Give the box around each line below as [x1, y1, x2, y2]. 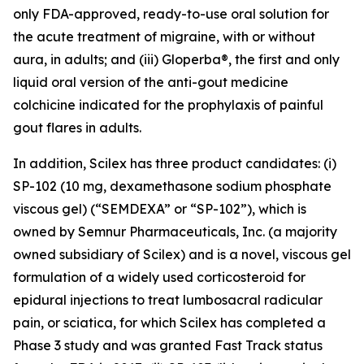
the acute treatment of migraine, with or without [13, 28, 315, 45]
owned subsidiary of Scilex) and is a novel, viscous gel [13, 246, 351, 262]
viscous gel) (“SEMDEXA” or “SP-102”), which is [13, 201, 306, 217]
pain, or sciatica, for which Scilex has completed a [13, 314, 326, 331]
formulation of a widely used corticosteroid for [13, 269, 305, 285]
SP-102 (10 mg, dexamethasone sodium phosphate [13, 178, 331, 194]
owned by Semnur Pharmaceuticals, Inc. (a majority [13, 223, 337, 240]
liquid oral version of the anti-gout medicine [13, 74, 288, 90]
